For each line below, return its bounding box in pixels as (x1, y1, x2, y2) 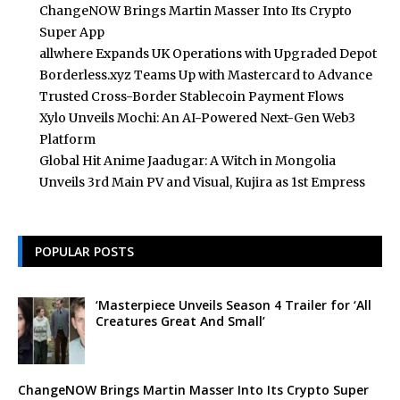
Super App (39, 23, 104, 40)
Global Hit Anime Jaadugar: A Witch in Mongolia (39, 152, 336, 169)
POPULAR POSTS (35, 242, 134, 260)
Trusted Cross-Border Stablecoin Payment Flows (39, 87, 344, 104)
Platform (39, 130, 96, 147)
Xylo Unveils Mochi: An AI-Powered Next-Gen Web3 (39, 109, 355, 126)
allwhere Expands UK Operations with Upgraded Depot (39, 45, 377, 62)
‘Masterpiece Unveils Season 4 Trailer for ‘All (96, 296, 371, 313)
